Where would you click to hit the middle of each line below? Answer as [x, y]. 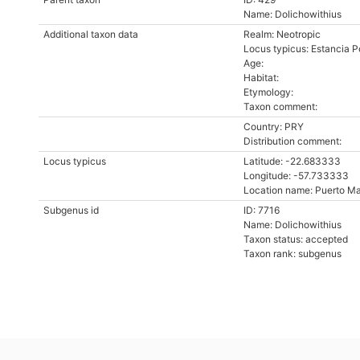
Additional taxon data [91, 34]
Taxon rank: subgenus [292, 254]
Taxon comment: [280, 106]
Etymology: [268, 92]
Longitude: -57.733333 [296, 176]
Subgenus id [71, 210]
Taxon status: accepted [296, 239]
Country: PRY [274, 127]
